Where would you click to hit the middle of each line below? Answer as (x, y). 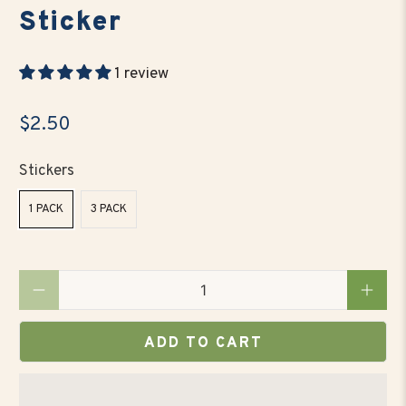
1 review (142, 74)
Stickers (47, 171)
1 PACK (47, 210)
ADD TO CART (203, 343)
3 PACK (109, 210)
